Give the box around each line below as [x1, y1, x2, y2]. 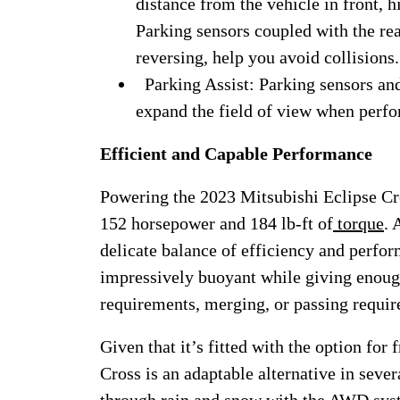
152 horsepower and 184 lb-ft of [100, 213, 333, 233]
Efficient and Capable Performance [100, 144, 372, 163]
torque [337, 213, 384, 233]
